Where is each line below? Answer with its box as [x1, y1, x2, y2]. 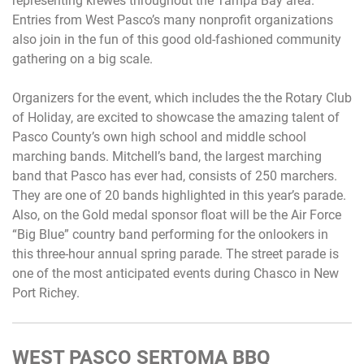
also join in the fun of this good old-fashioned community [12, 32, 341, 48]
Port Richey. [12, 285, 80, 301]
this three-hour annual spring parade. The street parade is [12, 246, 339, 262]
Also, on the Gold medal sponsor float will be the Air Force [12, 207, 341, 223]
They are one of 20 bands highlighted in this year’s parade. [12, 188, 346, 204]
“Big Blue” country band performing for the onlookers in [12, 227, 328, 243]
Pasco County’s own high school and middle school [12, 129, 306, 145]
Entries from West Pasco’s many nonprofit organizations [12, 12, 333, 28]
